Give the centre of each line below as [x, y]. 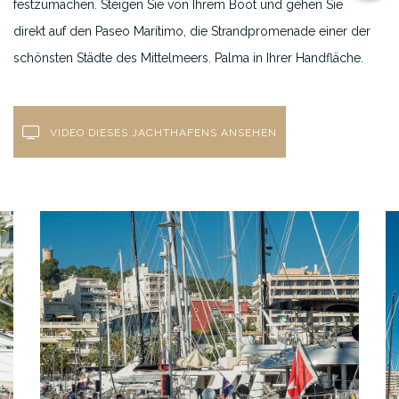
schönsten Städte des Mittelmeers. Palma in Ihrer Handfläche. [188, 58]
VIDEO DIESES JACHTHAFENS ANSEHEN [162, 133]
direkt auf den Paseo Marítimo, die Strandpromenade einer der [192, 31]
